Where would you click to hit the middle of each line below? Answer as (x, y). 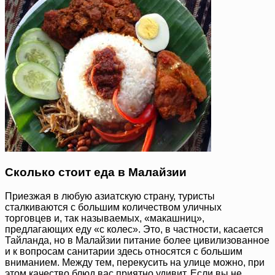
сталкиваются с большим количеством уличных (113, 207)
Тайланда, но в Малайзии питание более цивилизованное (137, 240)
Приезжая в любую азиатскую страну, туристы (110, 196)
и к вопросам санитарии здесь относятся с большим (124, 251)
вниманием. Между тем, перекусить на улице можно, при (135, 262)
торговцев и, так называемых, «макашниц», (105, 218)
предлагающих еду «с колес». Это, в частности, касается (134, 229)
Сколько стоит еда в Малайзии (96, 172)
